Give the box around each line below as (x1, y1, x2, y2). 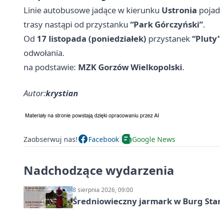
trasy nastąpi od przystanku (24, 19, 130, 30)
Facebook (88, 134, 119, 144)
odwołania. (24, 47, 65, 58)
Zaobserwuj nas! (24, 134, 78, 144)
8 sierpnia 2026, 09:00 (73, 186, 133, 194)
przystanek (146, 33, 192, 44)
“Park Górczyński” (130, 19, 203, 30)
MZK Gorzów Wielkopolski (78, 61, 182, 73)
